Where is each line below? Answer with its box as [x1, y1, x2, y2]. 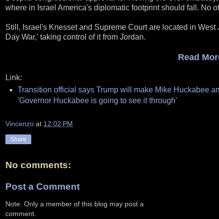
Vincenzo [5, 120, 34, 128]
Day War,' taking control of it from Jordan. [5, 32, 146, 41]
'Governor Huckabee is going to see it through [17, 96, 175, 105]
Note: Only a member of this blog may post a [5, 200, 144, 208]
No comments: [5, 160, 71, 171]
